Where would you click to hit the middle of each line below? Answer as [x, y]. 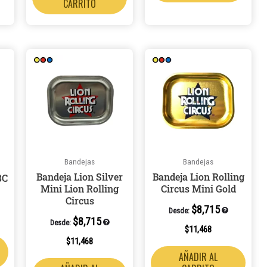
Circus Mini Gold [198, 188]
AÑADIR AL [198, 257]
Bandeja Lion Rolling [198, 176]
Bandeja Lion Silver [80, 176]
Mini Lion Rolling [80, 188]
